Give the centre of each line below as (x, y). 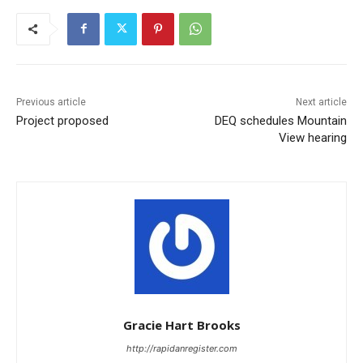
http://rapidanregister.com (181, 348)
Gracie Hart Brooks (181, 325)
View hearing (312, 137)
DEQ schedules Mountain (280, 120)
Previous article (51, 102)
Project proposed (62, 120)
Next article (321, 102)
